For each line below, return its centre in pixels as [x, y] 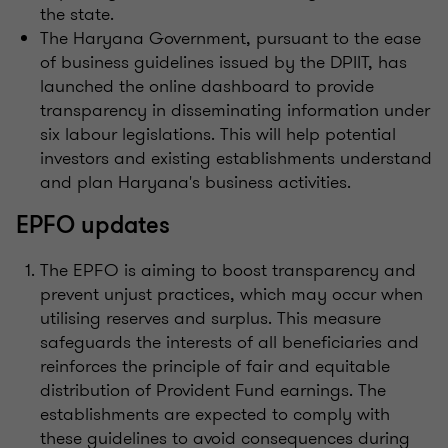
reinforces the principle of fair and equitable [215, 365]
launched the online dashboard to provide [207, 85]
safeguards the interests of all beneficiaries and [229, 341]
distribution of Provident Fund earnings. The [213, 389]
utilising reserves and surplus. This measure [210, 317]
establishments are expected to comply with [215, 413]
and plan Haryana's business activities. [195, 181]
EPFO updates [93, 225]
